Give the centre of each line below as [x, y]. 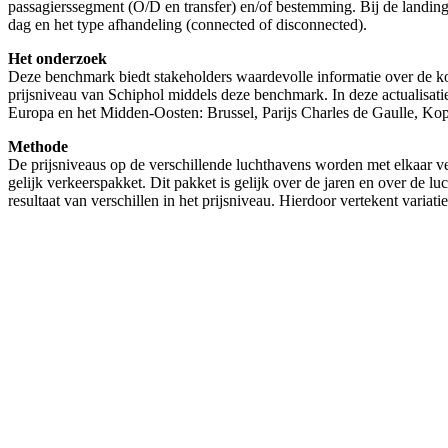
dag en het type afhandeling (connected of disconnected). [187, 24]
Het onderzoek [57, 58]
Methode [38, 146]
